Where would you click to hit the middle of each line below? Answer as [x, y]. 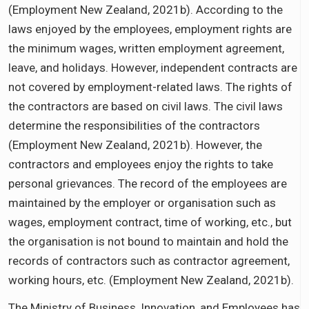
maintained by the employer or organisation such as [142, 202]
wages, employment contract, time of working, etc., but [150, 222]
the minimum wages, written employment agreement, [146, 48]
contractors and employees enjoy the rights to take [141, 164]
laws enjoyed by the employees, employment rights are [150, 29]
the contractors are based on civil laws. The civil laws [146, 106]
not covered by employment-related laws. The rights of [150, 87]
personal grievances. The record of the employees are [148, 183]
